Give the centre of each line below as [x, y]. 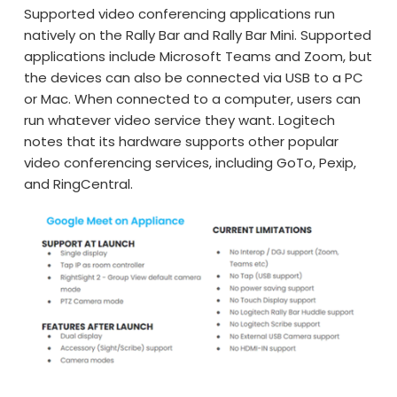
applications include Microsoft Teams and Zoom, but [198, 56]
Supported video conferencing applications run [180, 13]
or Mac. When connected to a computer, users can [193, 98]
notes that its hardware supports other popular [182, 141]
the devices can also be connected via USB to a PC [194, 77]
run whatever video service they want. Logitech [180, 120]
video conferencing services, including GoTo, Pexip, [191, 162]
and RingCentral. [79, 183]
